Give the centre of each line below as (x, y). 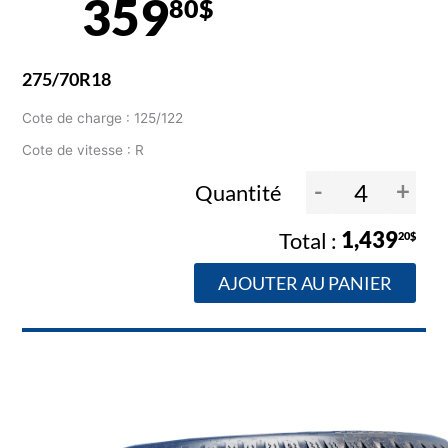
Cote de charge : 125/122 (103, 118)
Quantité (240, 192)
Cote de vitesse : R (83, 150)
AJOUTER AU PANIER (304, 282)
